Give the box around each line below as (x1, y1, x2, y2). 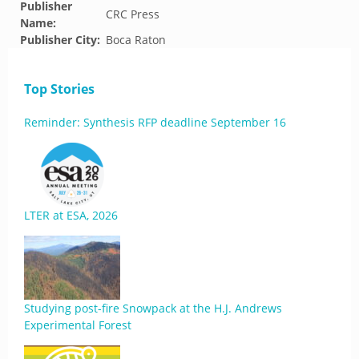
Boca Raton (106, 32, 166, 47)
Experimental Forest (24, 317, 131, 333)
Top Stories (24, 80, 95, 98)
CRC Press (106, 6, 159, 22)
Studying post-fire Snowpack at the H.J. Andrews (24, 301, 282, 316)
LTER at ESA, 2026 (24, 208, 118, 223)
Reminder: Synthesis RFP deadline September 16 (24, 115, 286, 130)
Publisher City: (20, 32, 100, 47)
